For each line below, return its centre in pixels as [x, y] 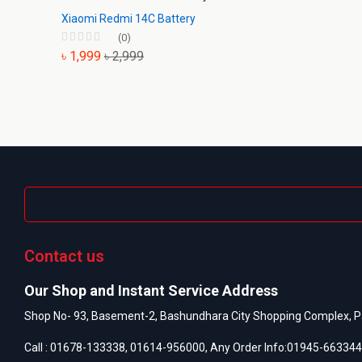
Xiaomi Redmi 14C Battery [128, 18]
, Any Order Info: [246, 347]
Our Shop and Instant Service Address [151, 290]
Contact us [64, 256]
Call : [37, 347]
